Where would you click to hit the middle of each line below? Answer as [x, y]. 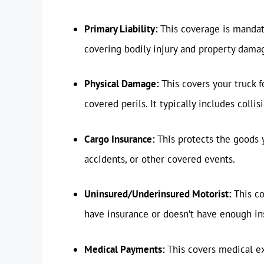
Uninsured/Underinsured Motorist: [158, 194]
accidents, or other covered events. [160, 159]
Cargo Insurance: [120, 139]
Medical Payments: [125, 249]
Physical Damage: [122, 84]
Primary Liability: [121, 29]
